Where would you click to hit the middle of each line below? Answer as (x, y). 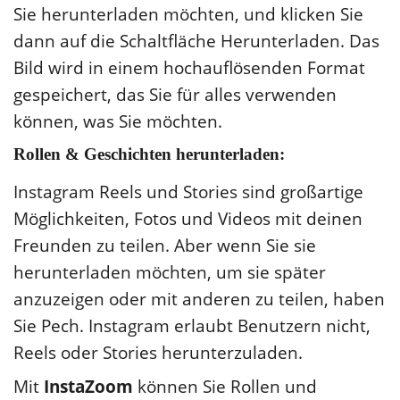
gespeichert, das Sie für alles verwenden (175, 94)
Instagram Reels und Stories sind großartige (188, 192)
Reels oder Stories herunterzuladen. (158, 352)
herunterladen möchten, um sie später (170, 272)
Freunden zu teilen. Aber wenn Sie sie (165, 245)
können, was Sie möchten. (118, 121)
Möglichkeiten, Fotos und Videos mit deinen (188, 218)
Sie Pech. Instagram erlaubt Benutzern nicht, (192, 325)
